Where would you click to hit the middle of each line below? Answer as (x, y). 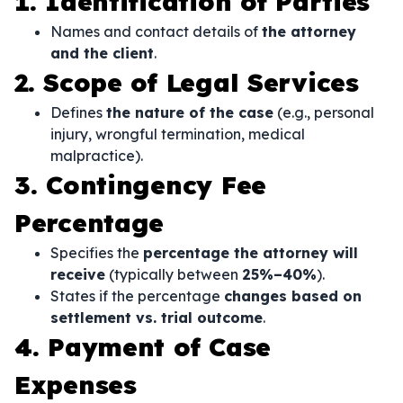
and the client (102, 53)
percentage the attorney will (251, 253)
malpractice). (97, 156)
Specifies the (97, 253)
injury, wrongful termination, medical (178, 134)
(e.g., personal (324, 112)
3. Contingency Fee (140, 185)
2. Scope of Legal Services (187, 82)
